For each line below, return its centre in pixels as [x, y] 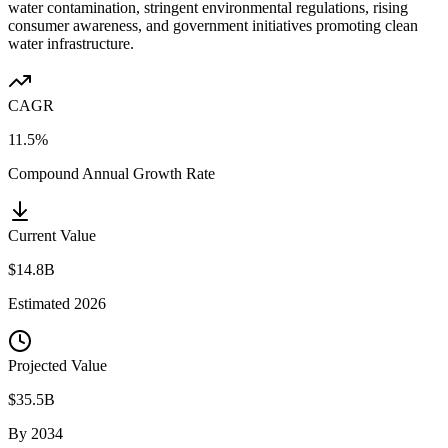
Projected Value [57, 365]
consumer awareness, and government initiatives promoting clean [213, 25]
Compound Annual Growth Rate [111, 173]
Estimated [41, 303]
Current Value [52, 235]
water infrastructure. [71, 43]
